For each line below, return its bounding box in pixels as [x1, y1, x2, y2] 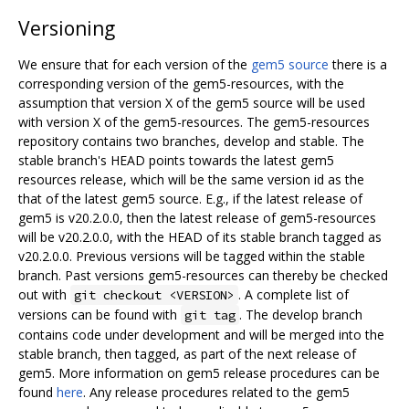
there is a [329, 55, 387, 73]
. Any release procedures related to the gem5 [83, 383, 350, 401]
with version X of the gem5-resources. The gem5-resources [18, 112, 370, 131]
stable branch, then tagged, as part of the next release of [18, 344, 356, 362]
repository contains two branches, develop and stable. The [18, 131, 364, 150]
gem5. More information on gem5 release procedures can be [18, 363, 380, 382]
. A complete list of [238, 285, 349, 303]
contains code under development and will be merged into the [18, 325, 384, 343]
